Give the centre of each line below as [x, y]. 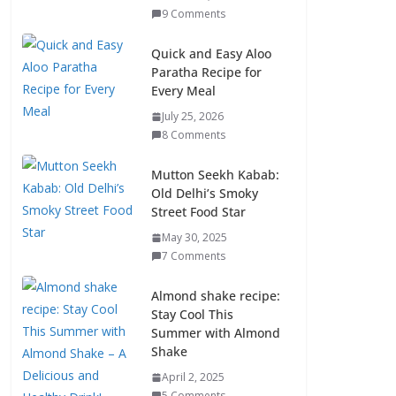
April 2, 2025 [193, 377]
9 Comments [194, 14]
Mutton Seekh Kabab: [215, 175]
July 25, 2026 [193, 116]
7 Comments [194, 256]
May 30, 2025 [194, 237]
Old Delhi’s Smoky [205, 193]
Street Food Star [198, 212]
